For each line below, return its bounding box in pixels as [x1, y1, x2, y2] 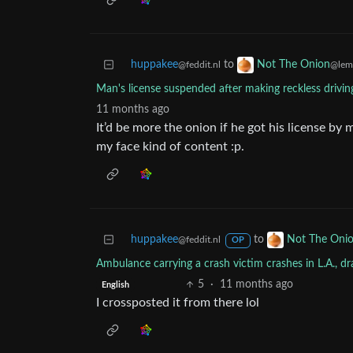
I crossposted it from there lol [96, 296, 259, 310]
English [101, 281, 129, 289]
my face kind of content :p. [96, 140, 244, 154]
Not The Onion [257, 59, 330, 71]
